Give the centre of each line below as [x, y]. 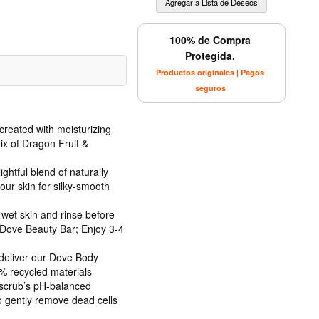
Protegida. [210, 55]
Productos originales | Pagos [210, 72]
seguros [210, 88]
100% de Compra [210, 40]
